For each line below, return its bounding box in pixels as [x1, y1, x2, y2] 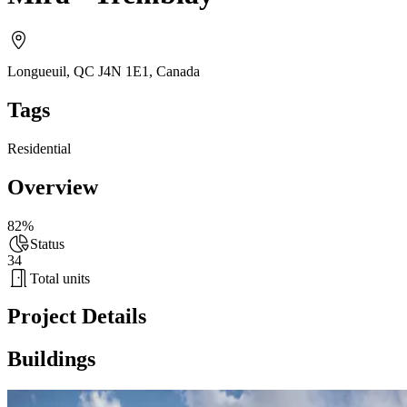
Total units [30, 270, 90, 286]
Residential [7, 140, 71, 156]
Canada [156, 63, 200, 79]
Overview [7, 174, 98, 199]
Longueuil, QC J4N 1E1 [7, 63, 149, 79]
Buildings [7, 347, 95, 372]
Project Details [7, 304, 146, 329]
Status [30, 235, 65, 252]
